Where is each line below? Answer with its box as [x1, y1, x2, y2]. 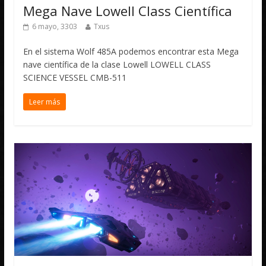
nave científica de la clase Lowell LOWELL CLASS [23, 58, 211, 70]
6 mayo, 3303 [32, 21, 78, 31]
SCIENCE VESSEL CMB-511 [23, 71, 127, 83]
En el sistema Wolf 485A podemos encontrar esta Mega [23, 45, 239, 57]
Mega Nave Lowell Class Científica [23, 1, 233, 20]
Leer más [29, 96, 61, 107]
